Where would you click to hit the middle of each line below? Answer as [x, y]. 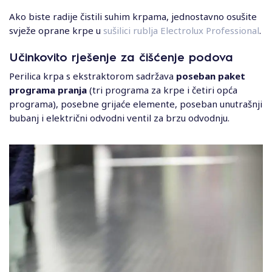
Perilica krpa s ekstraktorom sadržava [93, 76]
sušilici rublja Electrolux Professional [181, 30]
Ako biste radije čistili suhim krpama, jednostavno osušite [133, 16]
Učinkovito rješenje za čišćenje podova [121, 56]
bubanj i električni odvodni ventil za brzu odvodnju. [119, 117]
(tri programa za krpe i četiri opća [162, 90]
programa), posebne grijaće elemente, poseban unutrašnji [136, 104]
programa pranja [48, 90]
